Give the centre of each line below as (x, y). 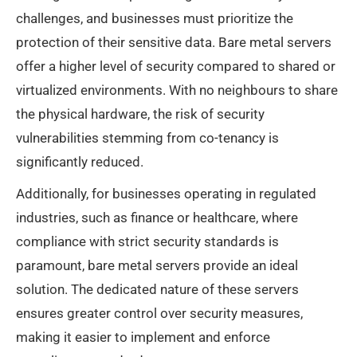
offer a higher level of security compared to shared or (176, 66)
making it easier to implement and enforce (143, 337)
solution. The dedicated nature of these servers (157, 289)
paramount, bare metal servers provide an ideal (157, 265)
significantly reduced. (80, 162)
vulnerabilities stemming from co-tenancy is (147, 138)
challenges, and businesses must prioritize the (155, 18)
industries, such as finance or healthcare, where (157, 218)
